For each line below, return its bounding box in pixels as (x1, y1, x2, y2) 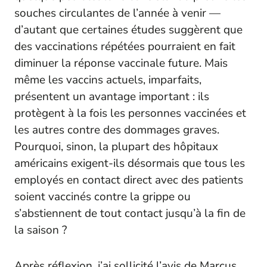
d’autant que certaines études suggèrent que (14, 21, 243, 38)
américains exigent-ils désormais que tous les (14, 155, 245, 171)
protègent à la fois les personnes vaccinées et (14, 105, 246, 121)
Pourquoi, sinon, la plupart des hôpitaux (14, 138, 218, 154)
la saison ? (14, 222, 67, 238)
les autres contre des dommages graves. (14, 122, 219, 138)
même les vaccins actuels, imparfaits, (14, 72, 201, 88)
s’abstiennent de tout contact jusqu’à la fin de (14, 205, 246, 221)
